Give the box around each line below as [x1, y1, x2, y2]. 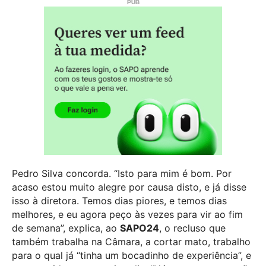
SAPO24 [120, 222, 159, 234]
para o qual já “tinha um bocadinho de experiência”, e [12, 249, 251, 261]
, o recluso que [159, 222, 226, 234]
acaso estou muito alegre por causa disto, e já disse [12, 181, 246, 193]
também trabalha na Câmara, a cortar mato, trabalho [12, 236, 251, 248]
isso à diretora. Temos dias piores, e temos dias [12, 195, 227, 207]
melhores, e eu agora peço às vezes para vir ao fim [12, 208, 243, 220]
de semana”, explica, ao [12, 222, 120, 234]
